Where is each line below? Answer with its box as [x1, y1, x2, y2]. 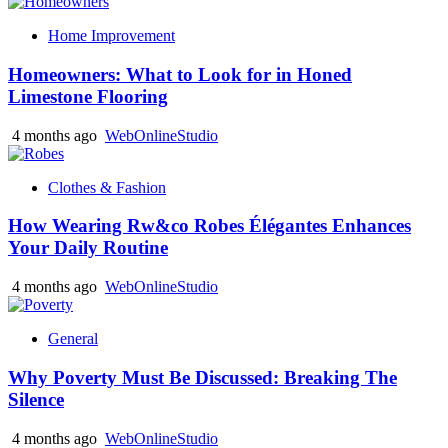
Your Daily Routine [8, 237, 168, 259]
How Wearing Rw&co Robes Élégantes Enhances [8, 215, 411, 237]
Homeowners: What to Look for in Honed [8, 64, 352, 86]
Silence [8, 388, 64, 410]
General [48, 330, 98, 348]
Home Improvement [48, 27, 175, 45]
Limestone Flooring [8, 86, 168, 108]
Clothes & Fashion [48, 178, 166, 196]
